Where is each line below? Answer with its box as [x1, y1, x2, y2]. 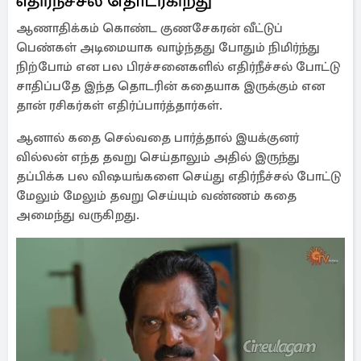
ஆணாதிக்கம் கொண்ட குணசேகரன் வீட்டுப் [16, 20, 283, 36]
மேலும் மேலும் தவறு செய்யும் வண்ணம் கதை [16, 188, 297, 204]
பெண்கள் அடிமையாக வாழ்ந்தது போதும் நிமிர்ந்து [16, 39, 320, 56]
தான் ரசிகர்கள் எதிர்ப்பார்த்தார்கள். [16, 98, 222, 114]
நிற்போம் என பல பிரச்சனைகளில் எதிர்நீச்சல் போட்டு [16, 59, 340, 75]
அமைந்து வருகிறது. [16, 207, 139, 223]
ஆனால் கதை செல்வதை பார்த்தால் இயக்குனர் [16, 130, 299, 146]
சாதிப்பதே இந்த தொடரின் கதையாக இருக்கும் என [16, 78, 325, 94]
